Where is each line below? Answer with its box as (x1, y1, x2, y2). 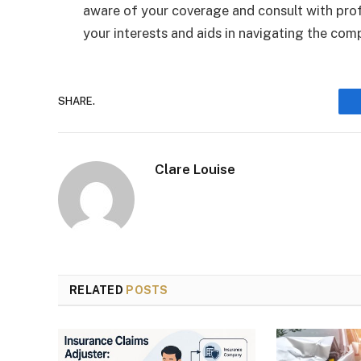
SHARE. (58, 95, 95, 108)
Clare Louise (155, 160, 235, 177)
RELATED (69, 283, 127, 297)
